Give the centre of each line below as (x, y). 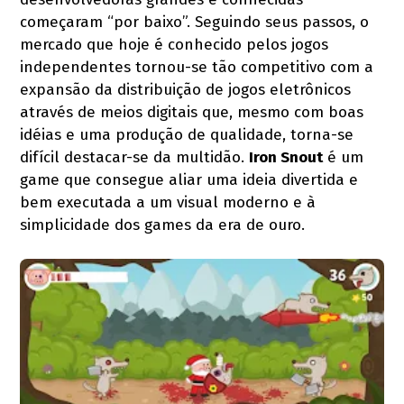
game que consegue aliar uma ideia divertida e (189, 179)
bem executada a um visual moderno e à (168, 202)
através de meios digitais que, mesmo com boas (192, 112)
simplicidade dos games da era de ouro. (163, 225)
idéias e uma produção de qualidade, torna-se (187, 134)
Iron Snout (286, 157)
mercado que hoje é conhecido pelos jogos (174, 44)
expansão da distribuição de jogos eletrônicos (186, 89)
